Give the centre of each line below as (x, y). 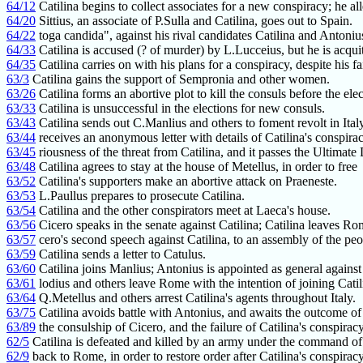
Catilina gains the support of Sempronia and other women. (179, 79)
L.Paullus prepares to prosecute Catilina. (140, 196)
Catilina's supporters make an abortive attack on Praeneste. (186, 181)
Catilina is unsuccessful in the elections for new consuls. (180, 109)
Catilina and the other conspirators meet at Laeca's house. (183, 211)
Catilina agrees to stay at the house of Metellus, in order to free (196, 167)
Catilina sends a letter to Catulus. (121, 254)
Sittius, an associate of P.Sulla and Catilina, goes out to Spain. (194, 21)
